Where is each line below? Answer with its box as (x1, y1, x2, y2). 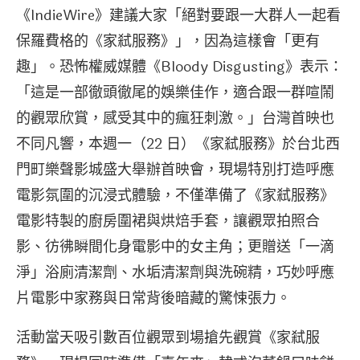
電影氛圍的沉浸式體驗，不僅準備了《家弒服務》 (16, 183, 334, 207)
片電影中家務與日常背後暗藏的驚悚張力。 (16, 286, 291, 309)
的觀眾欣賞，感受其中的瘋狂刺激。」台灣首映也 (16, 106, 334, 129)
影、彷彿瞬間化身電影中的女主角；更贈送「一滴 (16, 235, 334, 258)
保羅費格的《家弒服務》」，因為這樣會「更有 (16, 29, 320, 52)
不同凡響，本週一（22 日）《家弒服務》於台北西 (16, 132, 340, 155)
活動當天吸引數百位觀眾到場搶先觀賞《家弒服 (16, 325, 320, 349)
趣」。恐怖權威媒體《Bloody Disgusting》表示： (16, 55, 343, 78)
